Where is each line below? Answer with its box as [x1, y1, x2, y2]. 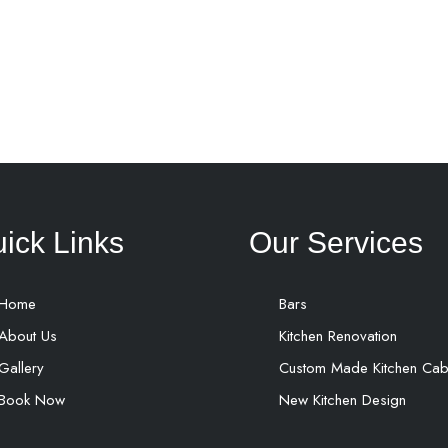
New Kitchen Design [278, 388, 406, 411]
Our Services [248, 225, 423, 259]
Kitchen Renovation [278, 324, 397, 347]
